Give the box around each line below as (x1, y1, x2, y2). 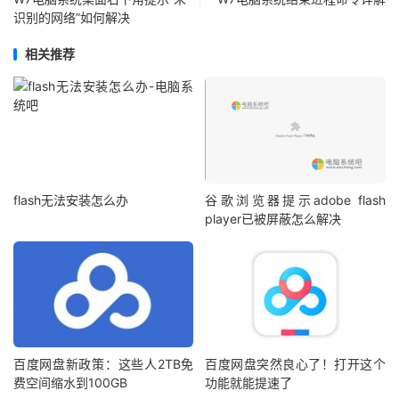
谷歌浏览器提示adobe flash (205, 191, 386, 208)
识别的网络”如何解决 (13, 10, 130, 26)
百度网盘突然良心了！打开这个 (205, 356, 386, 372)
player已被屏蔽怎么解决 (205, 210, 342, 226)
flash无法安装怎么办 (13, 191, 128, 208)
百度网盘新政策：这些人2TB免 (13, 356, 194, 372)
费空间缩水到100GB (13, 375, 127, 391)
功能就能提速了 (205, 375, 293, 391)
